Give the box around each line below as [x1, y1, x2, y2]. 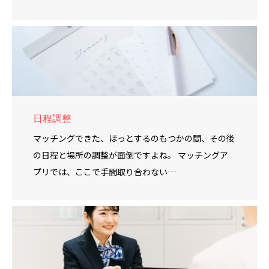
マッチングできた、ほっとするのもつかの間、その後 [33, 131, 235, 144]
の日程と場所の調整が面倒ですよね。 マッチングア [33, 148, 228, 161]
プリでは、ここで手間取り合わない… [33, 165, 176, 178]
